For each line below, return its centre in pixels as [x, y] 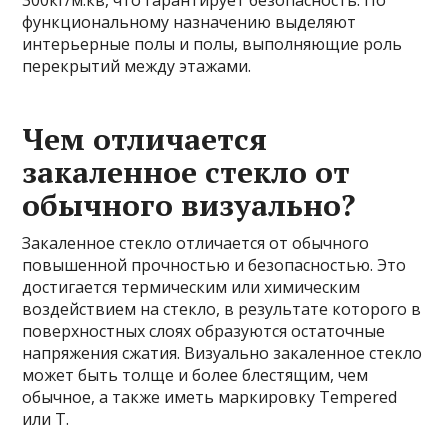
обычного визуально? [189, 205]
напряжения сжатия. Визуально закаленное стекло [222, 353]
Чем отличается [145, 139]
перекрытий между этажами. [137, 66]
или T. [46, 419]
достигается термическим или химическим [191, 287]
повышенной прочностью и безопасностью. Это [214, 265]
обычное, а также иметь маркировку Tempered [210, 397]
